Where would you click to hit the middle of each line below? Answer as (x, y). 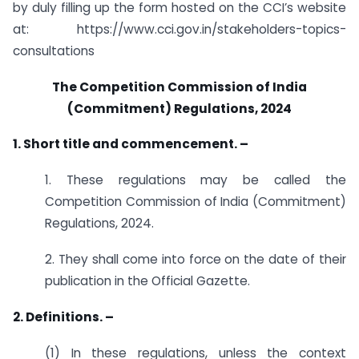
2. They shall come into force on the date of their (196, 260)
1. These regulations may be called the (196, 180)
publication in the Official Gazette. (147, 281)
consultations (54, 50)
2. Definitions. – (63, 317)
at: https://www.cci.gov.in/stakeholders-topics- (179, 29)
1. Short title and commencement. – (131, 144)
